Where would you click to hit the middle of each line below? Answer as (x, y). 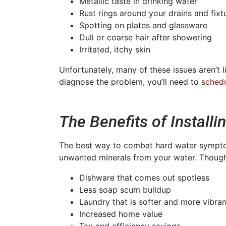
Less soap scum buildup (125, 189)
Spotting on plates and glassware (143, 25)
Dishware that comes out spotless (144, 177)
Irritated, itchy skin (115, 49)
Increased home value (121, 214)
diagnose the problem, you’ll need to (130, 81)
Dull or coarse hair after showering (146, 37)
